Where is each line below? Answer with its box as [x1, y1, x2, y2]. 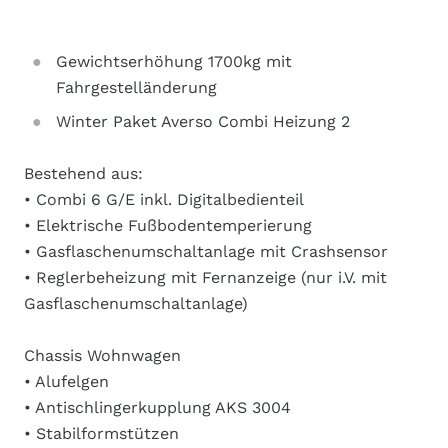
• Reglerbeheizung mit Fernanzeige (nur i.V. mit [24, 268, 387, 287]
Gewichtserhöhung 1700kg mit [56, 52, 292, 71]
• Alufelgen [24, 372, 109, 391]
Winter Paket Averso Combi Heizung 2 [56, 112, 350, 131]
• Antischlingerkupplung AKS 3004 [24, 398, 291, 417]
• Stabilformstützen [24, 424, 179, 443]
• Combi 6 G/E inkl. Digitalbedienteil [24, 190, 304, 209]
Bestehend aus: [24, 164, 143, 183]
